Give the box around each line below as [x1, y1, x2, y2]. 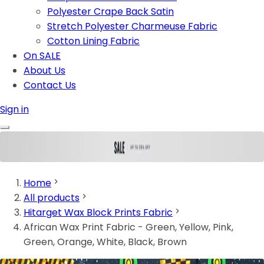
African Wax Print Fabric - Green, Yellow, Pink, [24, 220, 233, 235]
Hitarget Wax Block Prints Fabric [24, 206, 173, 220]
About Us [24, 64, 65, 77]
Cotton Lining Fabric [47, 34, 140, 48]
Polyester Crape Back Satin [47, 5, 174, 18]
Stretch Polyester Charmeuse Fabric [47, 19, 217, 33]
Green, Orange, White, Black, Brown [24, 235, 187, 249]
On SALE [24, 49, 61, 62]
